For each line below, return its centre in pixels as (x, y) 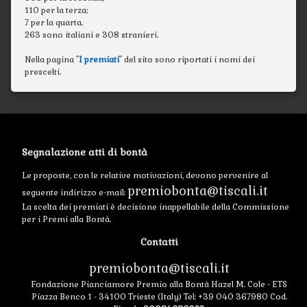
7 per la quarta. (54, 23)
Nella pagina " (52, 60)
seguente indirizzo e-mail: (75, 193)
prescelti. (43, 72)
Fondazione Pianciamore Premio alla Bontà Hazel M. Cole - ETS (159, 285)
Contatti (159, 242)
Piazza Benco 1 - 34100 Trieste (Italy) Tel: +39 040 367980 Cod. (159, 297)
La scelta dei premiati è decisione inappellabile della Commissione (156, 207)
